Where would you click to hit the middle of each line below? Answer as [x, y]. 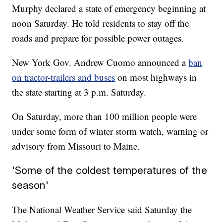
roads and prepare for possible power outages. [98, 38]
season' [30, 185]
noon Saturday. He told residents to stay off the [101, 23]
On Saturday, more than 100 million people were [105, 116]
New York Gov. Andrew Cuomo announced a [99, 62]
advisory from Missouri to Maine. [76, 146]
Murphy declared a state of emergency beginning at [109, 8]
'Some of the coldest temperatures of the [110, 170]
